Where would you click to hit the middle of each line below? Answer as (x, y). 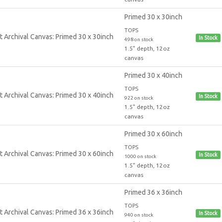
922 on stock (139, 98)
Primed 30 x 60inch (153, 134)
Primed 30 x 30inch (153, 17)
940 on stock (139, 215)
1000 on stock (140, 156)
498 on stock (139, 39)
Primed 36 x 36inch (153, 192)
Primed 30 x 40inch (153, 75)
